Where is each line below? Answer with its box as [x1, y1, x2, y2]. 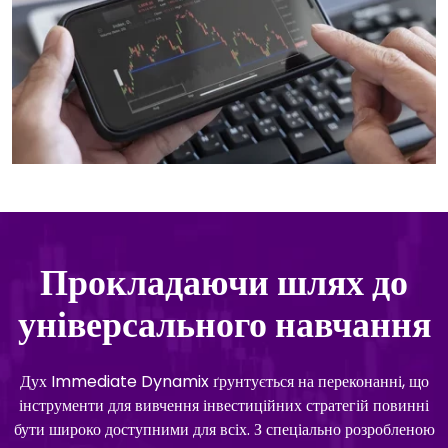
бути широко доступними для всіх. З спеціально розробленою [13, 417, 435, 441]
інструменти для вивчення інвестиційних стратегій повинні [19, 393, 429, 417]
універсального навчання [17, 299, 431, 349]
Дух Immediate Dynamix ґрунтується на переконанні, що [19, 369, 429, 393]
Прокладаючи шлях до [40, 257, 408, 307]
